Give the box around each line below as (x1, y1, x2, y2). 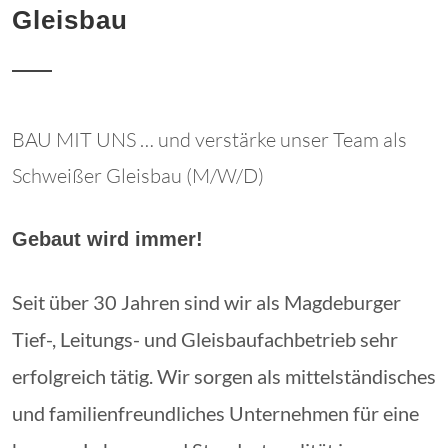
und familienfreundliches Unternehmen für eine (12, 401, 419, 425)
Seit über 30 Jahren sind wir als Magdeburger (12, 290, 401, 314)
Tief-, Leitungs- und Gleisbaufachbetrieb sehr (12, 327, 398, 351)
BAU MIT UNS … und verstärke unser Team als (12, 127, 407, 152)
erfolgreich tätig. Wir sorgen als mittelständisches (12, 364, 436, 388)
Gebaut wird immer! (12, 228, 203, 250)
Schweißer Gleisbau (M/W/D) (12, 163, 264, 188)
